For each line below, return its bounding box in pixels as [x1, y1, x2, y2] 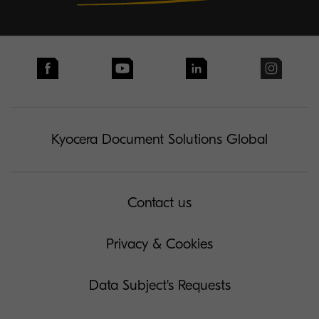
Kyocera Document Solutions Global [51, 131, 268, 147]
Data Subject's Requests [88, 277, 231, 293]
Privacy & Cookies [106, 236, 213, 252]
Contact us [127, 194, 192, 211]
